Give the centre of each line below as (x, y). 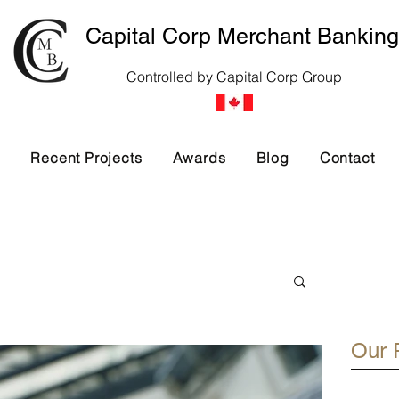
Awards (199, 158)
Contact (347, 158)
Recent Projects (86, 158)
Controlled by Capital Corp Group (234, 77)
